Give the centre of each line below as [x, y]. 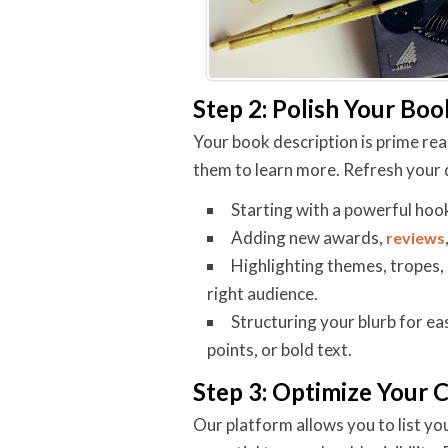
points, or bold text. [279, 349]
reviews [415, 237]
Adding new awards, [308, 237]
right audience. [262, 293]
